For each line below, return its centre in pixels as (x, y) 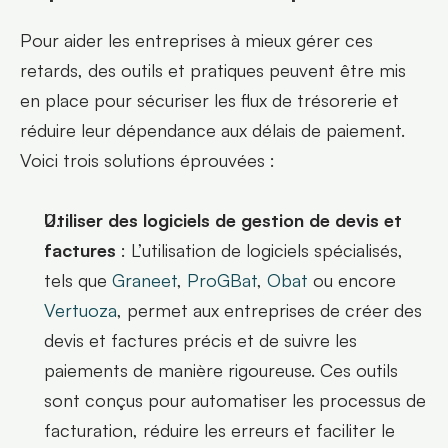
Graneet (144, 280)
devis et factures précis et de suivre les (200, 340)
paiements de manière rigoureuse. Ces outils (221, 370)
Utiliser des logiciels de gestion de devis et (223, 220)
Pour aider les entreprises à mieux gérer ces (196, 40)
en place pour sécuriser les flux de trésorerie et (209, 100)
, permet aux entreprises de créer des (269, 310)
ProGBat (222, 280)
